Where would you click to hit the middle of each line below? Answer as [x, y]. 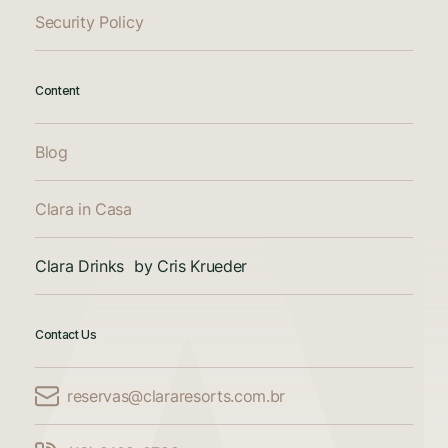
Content [57, 90]
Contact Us [66, 334]
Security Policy [89, 21]
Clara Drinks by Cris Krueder [141, 265]
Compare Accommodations [192, 436]
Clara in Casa [83, 208]
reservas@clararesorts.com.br [176, 395]
